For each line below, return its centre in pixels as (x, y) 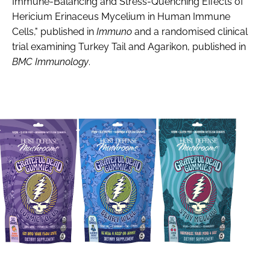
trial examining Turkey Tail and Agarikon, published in (129, 47)
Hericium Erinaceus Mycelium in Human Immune (121, 17)
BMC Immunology (50, 62)
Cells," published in (54, 32)
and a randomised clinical (190, 32)
